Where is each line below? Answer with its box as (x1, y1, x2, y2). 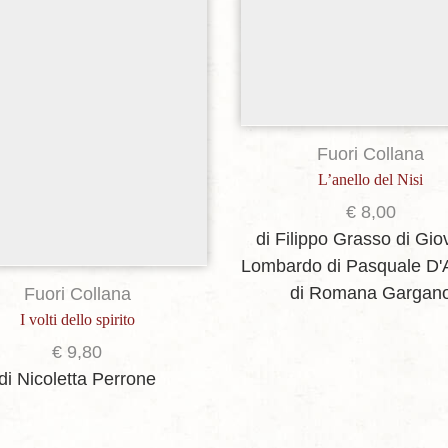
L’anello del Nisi (318, 170, 424, 188)
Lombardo (241, 255, 323, 276)
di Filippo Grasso (255, 228, 391, 249)
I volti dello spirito (19, 310, 135, 328)
